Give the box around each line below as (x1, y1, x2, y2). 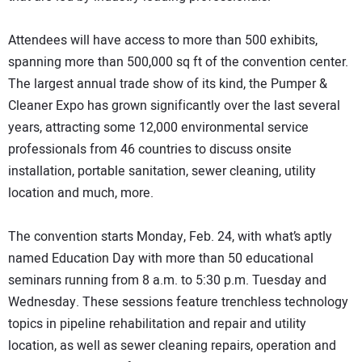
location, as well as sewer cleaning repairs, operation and (8, 336, 336, 356)
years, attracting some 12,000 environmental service (8, 118, 309, 138)
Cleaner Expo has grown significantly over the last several (8, 96, 340, 116)
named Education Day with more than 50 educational (8, 249, 314, 269)
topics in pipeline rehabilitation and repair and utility (8, 314, 306, 335)
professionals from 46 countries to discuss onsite (8, 140, 292, 160)
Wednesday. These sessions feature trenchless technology (8, 293, 348, 313)
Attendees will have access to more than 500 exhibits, (8, 31, 318, 51)
